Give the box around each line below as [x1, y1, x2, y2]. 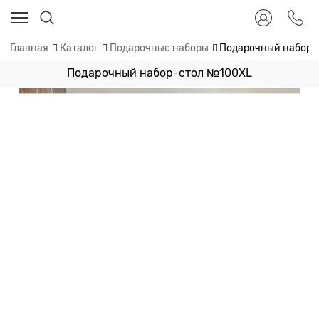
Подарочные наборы [109, 42, 209, 54]
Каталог [59, 42, 98, 54]
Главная [10, 42, 48, 54]
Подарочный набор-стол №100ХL [67, 66, 252, 80]
